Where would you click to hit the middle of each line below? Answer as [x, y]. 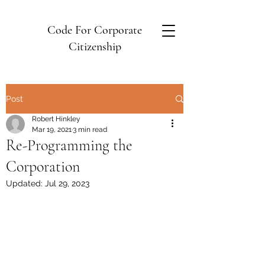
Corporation [43, 167]
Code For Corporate [95, 30]
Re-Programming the [69, 145]
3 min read [90, 130]
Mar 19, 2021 [52, 130]
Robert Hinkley [56, 119]
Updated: [25, 183]
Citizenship [95, 47]
